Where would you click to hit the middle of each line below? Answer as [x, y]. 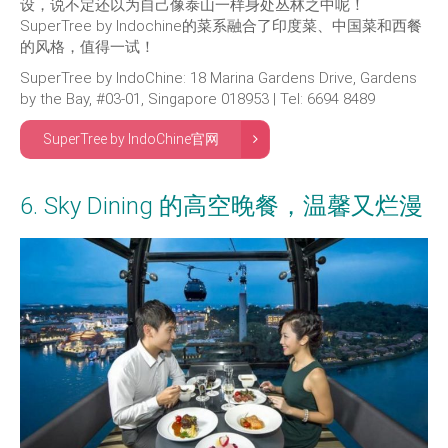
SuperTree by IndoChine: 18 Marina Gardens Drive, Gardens [218, 77]
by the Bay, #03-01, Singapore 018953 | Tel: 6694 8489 [197, 98]
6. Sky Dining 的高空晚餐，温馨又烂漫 [221, 205]
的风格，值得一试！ [87, 46]
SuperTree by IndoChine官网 [131, 138]
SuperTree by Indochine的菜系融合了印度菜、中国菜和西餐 [221, 25]
